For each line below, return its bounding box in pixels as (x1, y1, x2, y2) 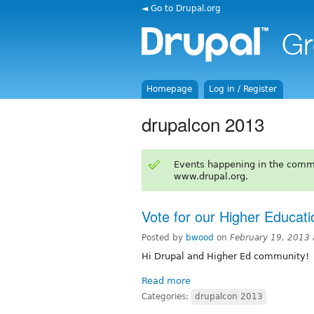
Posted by (142, 232, 186, 243)
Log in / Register (209, 84, 278, 94)
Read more (142, 275, 191, 286)
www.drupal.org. (173, 170, 248, 182)
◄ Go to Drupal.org (142, 3, 221, 13)
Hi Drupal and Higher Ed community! (142, 250, 309, 261)
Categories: (142, 291, 191, 301)
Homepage (146, 84, 193, 94)
